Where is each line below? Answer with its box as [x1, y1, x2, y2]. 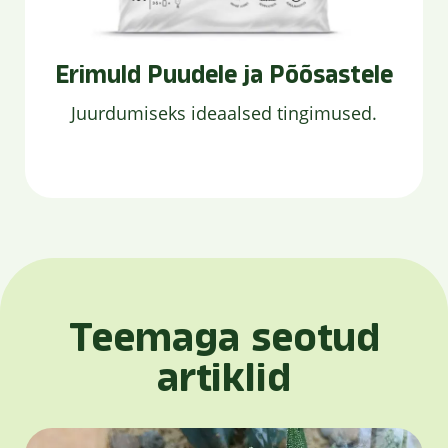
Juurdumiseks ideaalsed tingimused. [71, 101, 377, 125]
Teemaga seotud [68, 318, 380, 358]
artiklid [157, 358, 291, 398]
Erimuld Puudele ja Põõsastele [55, 63, 393, 87]
